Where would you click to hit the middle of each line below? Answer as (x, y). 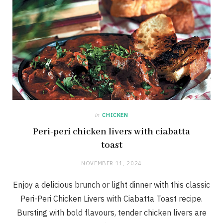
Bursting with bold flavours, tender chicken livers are (111, 213)
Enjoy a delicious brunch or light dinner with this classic (111, 185)
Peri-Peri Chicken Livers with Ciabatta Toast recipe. (111, 199)
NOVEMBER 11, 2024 (111, 164)
